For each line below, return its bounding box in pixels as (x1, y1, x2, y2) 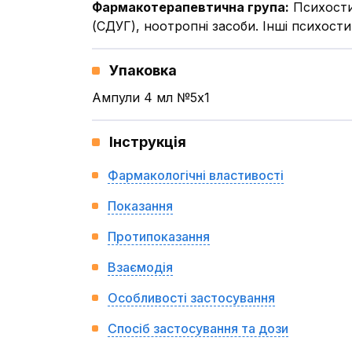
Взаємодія (108, 259, 173, 275)
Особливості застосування (108, 290, 275, 306)
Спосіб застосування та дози (108, 321, 288, 336)
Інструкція (109, 134, 186, 150)
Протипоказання (108, 229, 210, 244)
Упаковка (109, 62, 177, 79)
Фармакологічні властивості (108, 167, 284, 183)
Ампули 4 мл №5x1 (92, 90, 210, 105)
